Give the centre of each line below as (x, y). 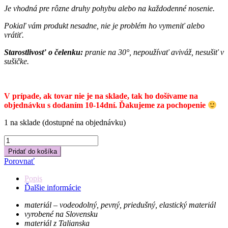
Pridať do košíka (33, 151)
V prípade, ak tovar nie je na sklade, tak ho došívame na (101, 96)
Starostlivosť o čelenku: (44, 52)
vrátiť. (14, 35)
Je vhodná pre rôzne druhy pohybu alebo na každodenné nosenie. (110, 8)
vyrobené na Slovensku (61, 214)
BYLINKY (22, 158)
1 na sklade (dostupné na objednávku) (65, 122)
